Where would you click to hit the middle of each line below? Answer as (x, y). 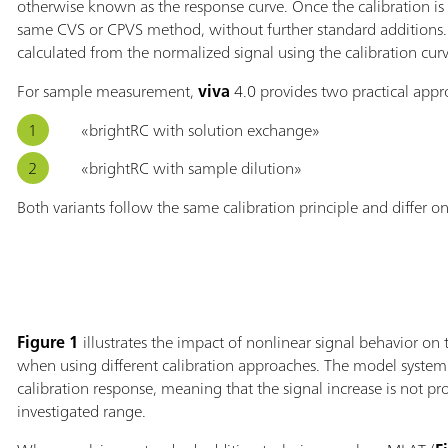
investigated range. (81, 410)
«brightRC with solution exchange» (200, 129)
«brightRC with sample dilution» (191, 167)
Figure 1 (47, 341)
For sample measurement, (107, 90)
